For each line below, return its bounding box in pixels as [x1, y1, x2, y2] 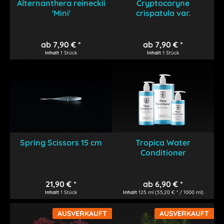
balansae [145, 17, 181, 28]
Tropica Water [135, 137, 191, 147]
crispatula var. [135, 7, 190, 18]
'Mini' [51, 7, 70, 18]
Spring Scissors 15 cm [20, 137, 102, 147]
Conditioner [140, 147, 186, 157]
